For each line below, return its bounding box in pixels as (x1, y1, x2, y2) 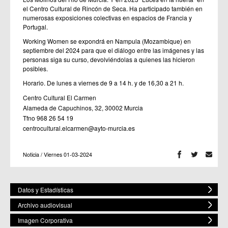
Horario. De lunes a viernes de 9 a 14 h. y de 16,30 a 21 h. (23, 78, 184, 87)
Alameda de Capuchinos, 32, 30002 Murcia (23, 103, 143, 112)
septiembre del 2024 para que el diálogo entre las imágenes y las (23, 45, 204, 54)
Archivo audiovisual (18, 200, 72, 209)
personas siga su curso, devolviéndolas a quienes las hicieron (23, 54, 195, 64)
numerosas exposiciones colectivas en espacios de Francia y (23, 13, 192, 22)
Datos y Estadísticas (18, 185, 73, 194)
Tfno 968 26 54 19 (23, 113, 73, 122)
